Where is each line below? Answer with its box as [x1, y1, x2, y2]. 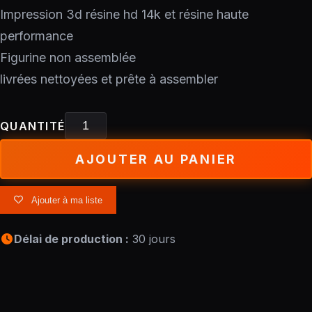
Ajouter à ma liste [31, 194, 103, 205]
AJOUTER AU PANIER [75, 152, 237, 166]
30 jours [129, 232, 175, 246]
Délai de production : [14, 232, 129, 246]
